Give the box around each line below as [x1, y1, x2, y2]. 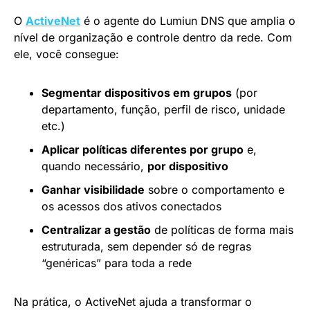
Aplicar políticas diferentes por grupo [42, 142, 244, 156]
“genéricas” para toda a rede [42, 255, 192, 270]
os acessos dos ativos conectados [42, 199, 221, 213]
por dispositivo [147, 158, 228, 173]
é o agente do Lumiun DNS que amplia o [80, 13, 295, 28]
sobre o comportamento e [145, 182, 284, 197]
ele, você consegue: [14, 46, 119, 61]
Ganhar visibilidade [42, 182, 145, 197]
